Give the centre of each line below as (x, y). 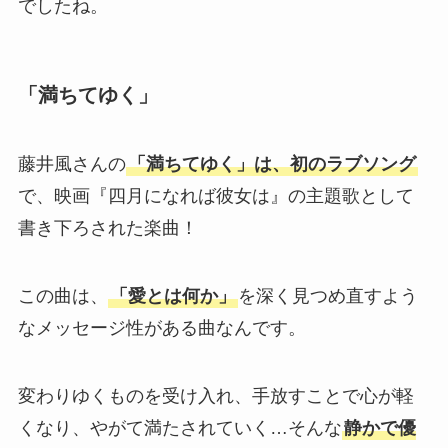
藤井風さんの (71, 163)
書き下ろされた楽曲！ (107, 227)
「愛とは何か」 (172, 295)
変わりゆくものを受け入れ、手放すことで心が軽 (215, 395)
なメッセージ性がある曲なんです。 (161, 327)
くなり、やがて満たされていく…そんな (179, 427)
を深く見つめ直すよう (327, 295)
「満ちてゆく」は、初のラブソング (271, 163)
